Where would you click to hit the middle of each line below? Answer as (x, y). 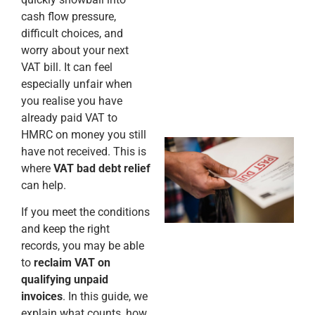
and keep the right (65, 229)
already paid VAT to (69, 118)
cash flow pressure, (69, 17)
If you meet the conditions (85, 212)
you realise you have (72, 101)
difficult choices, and (72, 33)
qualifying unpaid (65, 280)
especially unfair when (77, 84)
